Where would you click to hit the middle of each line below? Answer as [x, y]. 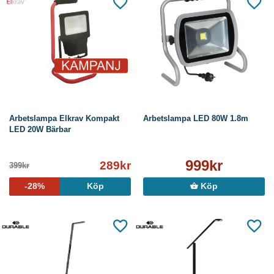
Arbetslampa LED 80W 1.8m [196, 119]
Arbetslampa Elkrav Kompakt [64, 119]
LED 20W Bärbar [40, 130]
